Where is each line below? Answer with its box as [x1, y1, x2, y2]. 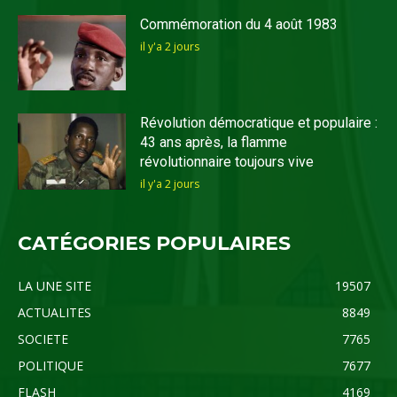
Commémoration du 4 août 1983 [140, 15, 339, 33]
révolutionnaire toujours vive [140, 153, 315, 171]
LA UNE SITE [18, 276, 91, 294]
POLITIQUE [18, 356, 83, 374]
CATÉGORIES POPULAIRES [18, 230, 291, 255]
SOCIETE [18, 330, 68, 347]
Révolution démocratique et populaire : [140, 114, 378, 132]
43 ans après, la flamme [140, 134, 288, 152]
